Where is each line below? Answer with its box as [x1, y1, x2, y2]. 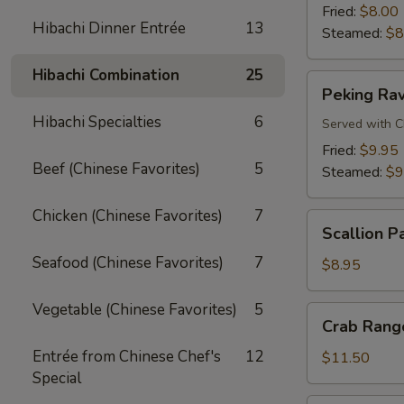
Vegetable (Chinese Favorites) [32, 299, 237, 320]
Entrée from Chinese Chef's [32, 346, 221, 367]
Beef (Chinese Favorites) [32, 159, 200, 179]
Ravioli [307, 93, 348, 113]
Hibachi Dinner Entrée [32, 18, 186, 39]
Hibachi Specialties [32, 112, 161, 133]
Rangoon [307, 325, 363, 344]
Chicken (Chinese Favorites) [32, 206, 223, 226]
